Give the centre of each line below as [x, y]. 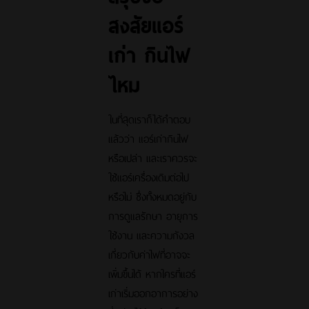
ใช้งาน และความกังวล [152, 234]
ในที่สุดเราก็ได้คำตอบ [150, 118]
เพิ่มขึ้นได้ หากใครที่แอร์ [152, 272]
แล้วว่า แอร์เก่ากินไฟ [149, 137]
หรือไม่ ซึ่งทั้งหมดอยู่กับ [153, 195]
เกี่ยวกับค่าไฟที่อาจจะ [150, 253]
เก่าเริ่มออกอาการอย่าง [153, 292]
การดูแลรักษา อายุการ [153, 215]
